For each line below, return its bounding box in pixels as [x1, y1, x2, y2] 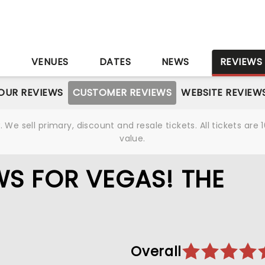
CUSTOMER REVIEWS [72, 86, 172, 99]
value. [119, 132, 146, 144]
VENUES [31, 55, 69, 69]
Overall [131, 242, 182, 261]
